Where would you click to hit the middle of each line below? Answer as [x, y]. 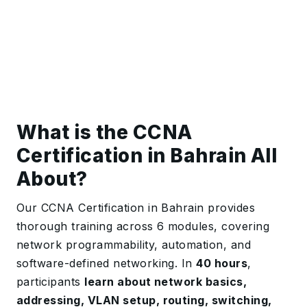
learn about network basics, [166, 281]
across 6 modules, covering [193, 226]
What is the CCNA [105, 132]
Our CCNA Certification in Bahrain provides [136, 207]
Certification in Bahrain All [147, 155]
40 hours [222, 263]
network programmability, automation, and [134, 244]
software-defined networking [96, 263]
